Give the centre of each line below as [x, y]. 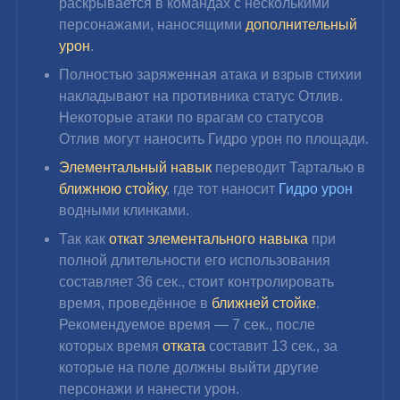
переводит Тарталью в [291, 167]
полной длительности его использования [197, 260]
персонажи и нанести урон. [150, 388]
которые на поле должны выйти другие [191, 367]
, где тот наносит [223, 188]
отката [186, 346]
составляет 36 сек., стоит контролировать [199, 281]
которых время [111, 346]
